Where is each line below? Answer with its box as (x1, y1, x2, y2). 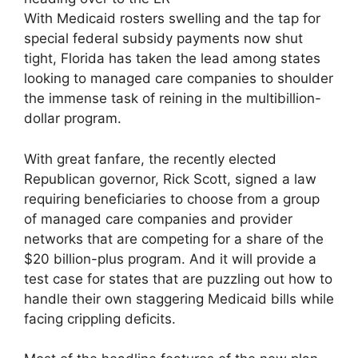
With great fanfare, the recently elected (24, 150, 276, 167)
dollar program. (24, 110, 121, 127)
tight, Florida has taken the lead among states (24, 50, 320, 67)
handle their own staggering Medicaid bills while (24, 290, 334, 307)
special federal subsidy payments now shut (24, 30, 303, 47)
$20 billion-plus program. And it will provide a (24, 250, 316, 267)
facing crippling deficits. (24, 310, 176, 327)
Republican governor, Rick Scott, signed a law (24, 170, 316, 187)
